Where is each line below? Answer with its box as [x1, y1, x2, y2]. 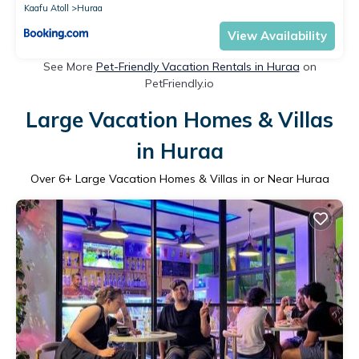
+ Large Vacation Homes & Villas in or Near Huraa [64, 171, 329, 186]
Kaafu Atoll [24, 2, 69, 14]
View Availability [228, 27, 327, 43]
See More [42, 58, 96, 74]
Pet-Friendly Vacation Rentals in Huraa [95, 58, 300, 74]
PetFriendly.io [145, 75, 214, 91]
